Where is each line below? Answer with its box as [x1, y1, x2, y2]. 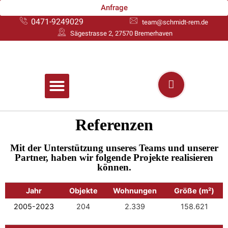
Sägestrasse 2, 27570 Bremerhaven [70, 30, 173, 37]
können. [97, 161, 131, 173]
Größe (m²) [174, 186, 214, 195]
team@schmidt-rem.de [141, 18, 208, 26]
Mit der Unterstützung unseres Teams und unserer [10, 142, 218, 153]
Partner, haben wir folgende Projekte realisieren [15, 152, 213, 163]
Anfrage [100, 3, 128, 12]
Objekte [69, 186, 98, 195]
